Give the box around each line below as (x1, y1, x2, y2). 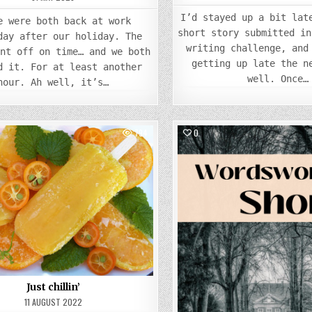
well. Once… (247, 73, 309, 84)
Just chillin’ (26, 280, 80, 293)
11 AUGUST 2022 (24, 295, 82, 308)
